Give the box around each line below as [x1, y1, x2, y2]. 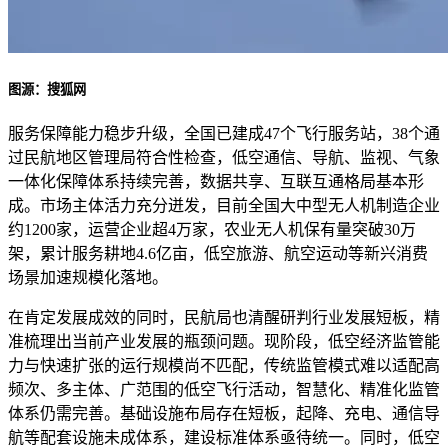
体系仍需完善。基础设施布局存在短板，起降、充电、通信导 [8, 404, 440, 422]
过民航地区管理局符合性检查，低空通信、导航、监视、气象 [8, 148, 440, 166]
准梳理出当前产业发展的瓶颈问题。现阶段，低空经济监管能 [8, 332, 440, 350]
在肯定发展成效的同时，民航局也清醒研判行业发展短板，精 [8, 308, 440, 326]
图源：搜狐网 [8, 81, 86, 97]
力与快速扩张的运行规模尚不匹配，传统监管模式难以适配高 [8, 356, 440, 374]
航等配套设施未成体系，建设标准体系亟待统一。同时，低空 [8, 428, 440, 446]
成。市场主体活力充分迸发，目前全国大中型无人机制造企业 [8, 196, 440, 214]
